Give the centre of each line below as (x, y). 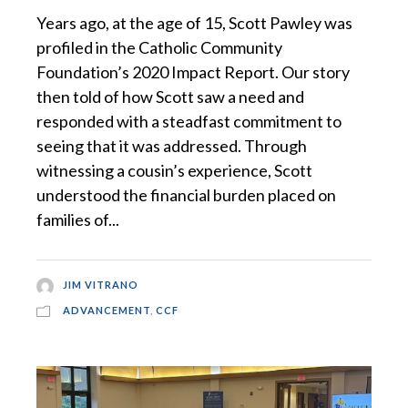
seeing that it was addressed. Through (172, 145)
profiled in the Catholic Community (159, 47)
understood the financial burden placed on (186, 194)
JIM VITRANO (100, 285)
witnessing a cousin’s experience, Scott (174, 170)
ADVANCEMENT (107, 310)
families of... (78, 219)
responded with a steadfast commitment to (189, 121)
